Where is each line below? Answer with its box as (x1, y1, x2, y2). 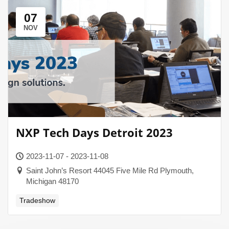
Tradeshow (19, 196, 55, 204)
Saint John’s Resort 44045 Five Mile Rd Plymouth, (26, 166, 194, 175)
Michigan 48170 (26, 177, 79, 186)
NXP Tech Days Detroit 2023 (16, 125, 173, 140)
